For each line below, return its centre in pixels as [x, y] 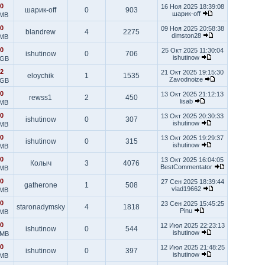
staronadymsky [41, 207]
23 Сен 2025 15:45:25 [192, 203]
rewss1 [41, 98]
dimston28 [187, 35]
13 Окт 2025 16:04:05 [192, 160]
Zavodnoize [187, 79]
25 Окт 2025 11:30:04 [192, 50]
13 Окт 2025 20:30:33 [192, 116]
